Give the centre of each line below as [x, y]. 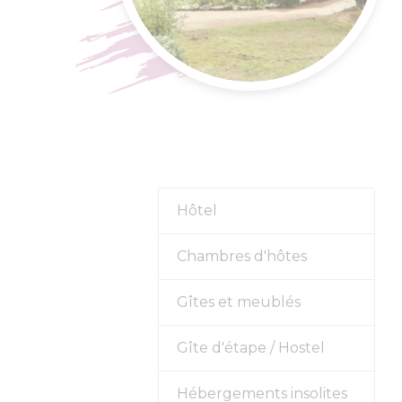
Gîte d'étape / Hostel [250, 348]
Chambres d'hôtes [241, 257]
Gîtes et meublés [238, 302]
